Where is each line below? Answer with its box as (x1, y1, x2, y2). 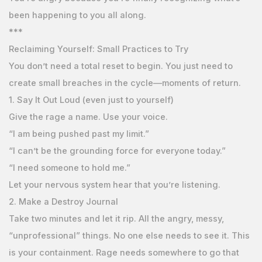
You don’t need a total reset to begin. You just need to (8, 60, 233, 71)
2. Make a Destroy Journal (8, 196, 118, 207)
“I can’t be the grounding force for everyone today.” (8, 145, 226, 156)
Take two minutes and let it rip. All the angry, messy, (8, 213, 224, 224)
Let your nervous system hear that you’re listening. (8, 179, 220, 190)
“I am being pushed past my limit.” (8, 128, 149, 139)
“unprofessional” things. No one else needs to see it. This (8, 230, 250, 241)
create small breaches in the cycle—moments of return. (8, 77, 241, 88)
